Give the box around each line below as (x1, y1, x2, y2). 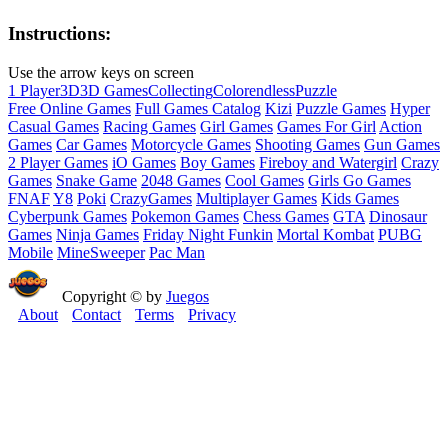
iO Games (112, 153, 176, 171)
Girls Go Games (308, 171, 411, 189)
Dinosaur (369, 207, 427, 225)
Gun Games (364, 135, 440, 153)
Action (379, 117, 422, 135)
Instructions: (8, 23, 111, 45)
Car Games (56, 135, 127, 153)
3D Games (80, 81, 148, 99)
